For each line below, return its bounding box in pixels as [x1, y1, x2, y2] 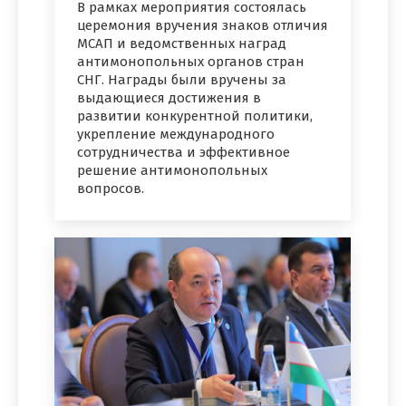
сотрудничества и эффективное [77, 143, 290, 160]
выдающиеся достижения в [77, 89, 261, 106]
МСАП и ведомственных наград [77, 34, 286, 52]
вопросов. [77, 179, 144, 197]
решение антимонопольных [77, 161, 267, 179]
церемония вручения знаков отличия [77, 16, 328, 34]
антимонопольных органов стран [77, 53, 304, 70]
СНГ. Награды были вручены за [77, 71, 286, 88]
